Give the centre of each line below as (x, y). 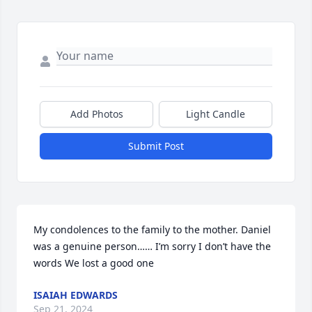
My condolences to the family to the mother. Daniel (152, 230)
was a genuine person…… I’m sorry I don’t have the (152, 247)
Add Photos (96, 114)
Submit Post (156, 146)
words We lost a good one (94, 263)
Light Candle (216, 114)
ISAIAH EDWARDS (76, 295)
